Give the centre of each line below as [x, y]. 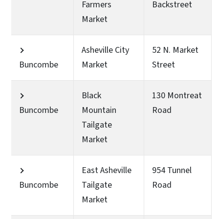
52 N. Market [175, 50]
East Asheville [107, 170]
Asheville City [105, 50]
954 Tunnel [172, 170]
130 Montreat [177, 95]
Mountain [99, 110]
